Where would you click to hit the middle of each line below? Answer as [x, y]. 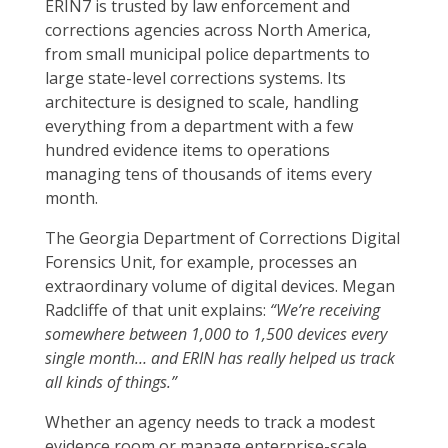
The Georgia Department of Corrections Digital [222, 238]
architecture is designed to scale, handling [202, 102]
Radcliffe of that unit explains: [157, 310]
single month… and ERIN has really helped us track [220, 358]
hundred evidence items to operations [187, 150]
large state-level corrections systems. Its [195, 78]
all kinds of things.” [111, 382]
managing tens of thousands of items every [208, 174]
